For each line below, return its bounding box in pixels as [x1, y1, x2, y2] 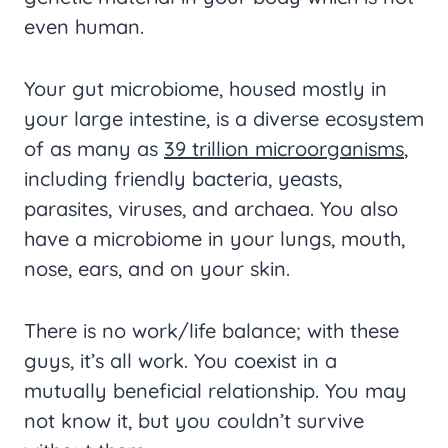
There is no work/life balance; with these [24, 318, 399, 343]
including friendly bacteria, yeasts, [24, 166, 342, 191]
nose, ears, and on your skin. [24, 256, 290, 281]
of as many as [24, 136, 164, 161]
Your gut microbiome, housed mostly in [24, 76, 387, 101]
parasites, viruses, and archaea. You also [24, 196, 398, 221]
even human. [24, 14, 144, 39]
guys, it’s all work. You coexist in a [24, 348, 337, 373]
